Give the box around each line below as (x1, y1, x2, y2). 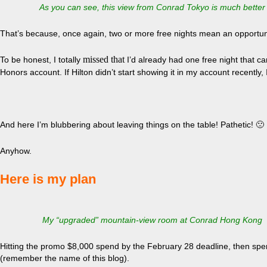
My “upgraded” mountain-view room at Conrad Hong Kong (42, 215, 262, 225)
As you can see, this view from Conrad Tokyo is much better (39, 2, 265, 12)
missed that (83, 54, 125, 64)
